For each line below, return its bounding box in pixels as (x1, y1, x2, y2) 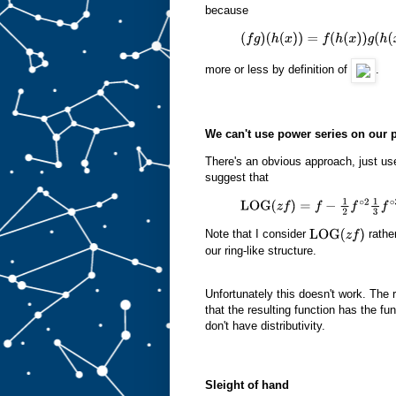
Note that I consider (205, 227, 309, 241)
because (205, 4, 248, 18)
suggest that (205, 171, 269, 185)
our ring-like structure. (205, 243, 316, 257)
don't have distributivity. (205, 318, 325, 332)
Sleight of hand (205, 378, 289, 392)
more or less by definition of (205, 63, 351, 77)
